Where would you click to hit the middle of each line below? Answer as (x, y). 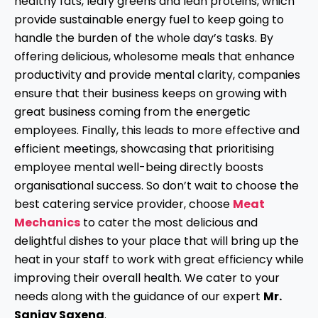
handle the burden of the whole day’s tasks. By (144, 38)
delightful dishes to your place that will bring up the (157, 241)
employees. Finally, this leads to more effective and (157, 131)
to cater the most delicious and (169, 223)
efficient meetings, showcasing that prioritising (144, 149)
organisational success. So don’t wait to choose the (157, 186)
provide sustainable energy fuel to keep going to (149, 20)
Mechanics (47, 223)
